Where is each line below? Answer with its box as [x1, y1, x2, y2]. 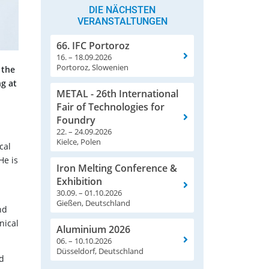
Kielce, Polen [56, 136, 101, 148]
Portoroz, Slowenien [56, 62, 128, 73]
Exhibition [56, 175, 102, 189]
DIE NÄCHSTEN [89, 4, 156, 16]
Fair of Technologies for [56, 100, 165, 114]
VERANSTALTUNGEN [77, 16, 168, 28]
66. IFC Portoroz [56, 39, 130, 53]
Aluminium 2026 [56, 223, 130, 237]
